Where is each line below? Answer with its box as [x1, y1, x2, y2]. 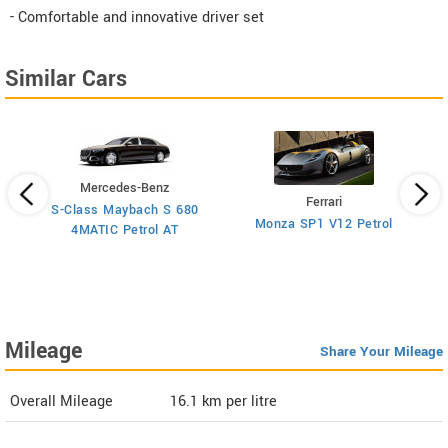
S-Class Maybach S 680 [51, 201, 199, 220]
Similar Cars [5, 63, 127, 96]
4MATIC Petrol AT [71, 221, 179, 240]
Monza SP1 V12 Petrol [254, 215, 393, 234]
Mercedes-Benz [80, 179, 170, 198]
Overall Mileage [10, 391, 113, 413]
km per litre [202, 391, 277, 413]
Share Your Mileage [320, 342, 443, 362]
